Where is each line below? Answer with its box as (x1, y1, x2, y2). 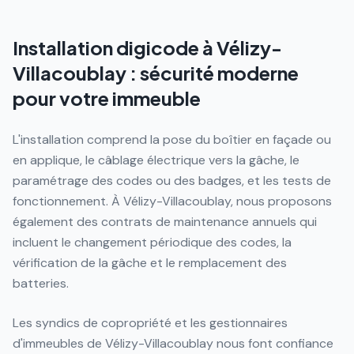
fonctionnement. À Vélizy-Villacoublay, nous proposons (13, 193, 332, 209)
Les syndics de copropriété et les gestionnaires (13, 314, 288, 331)
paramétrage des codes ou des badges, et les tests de (13, 172, 331, 189)
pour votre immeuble (13, 86, 201, 110)
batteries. (13, 275, 69, 292)
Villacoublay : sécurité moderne (13, 61, 299, 85)
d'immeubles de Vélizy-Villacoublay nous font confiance (13, 335, 333, 352)
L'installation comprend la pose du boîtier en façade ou (13, 131, 331, 148)
